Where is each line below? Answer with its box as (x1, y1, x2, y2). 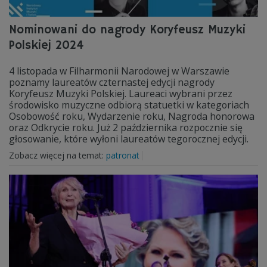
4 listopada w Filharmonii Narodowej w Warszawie (9, 64, 229, 77)
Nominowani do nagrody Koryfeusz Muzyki (9, 23, 246, 38)
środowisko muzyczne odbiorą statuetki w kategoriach (9, 98, 249, 111)
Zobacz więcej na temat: (9, 150, 106, 161)
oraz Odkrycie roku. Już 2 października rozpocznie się (9, 121, 243, 134)
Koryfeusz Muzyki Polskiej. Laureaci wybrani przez (9, 87, 232, 100)
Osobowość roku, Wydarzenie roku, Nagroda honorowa (9, 110, 254, 123)
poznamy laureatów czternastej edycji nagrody (9, 76, 215, 89)
